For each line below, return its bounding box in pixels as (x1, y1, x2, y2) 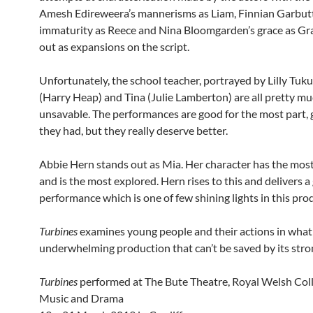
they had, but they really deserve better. (39, 124, 228, 138)
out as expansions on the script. (39, 40, 189, 54)
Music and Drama (39, 291, 124, 305)
